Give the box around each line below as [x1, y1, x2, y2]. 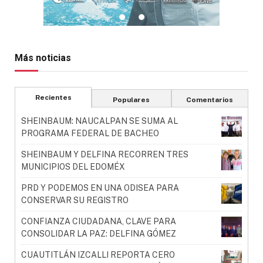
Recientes [35, 93, 72, 102]
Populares [113, 96, 150, 104]
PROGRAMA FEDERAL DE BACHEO [21, 129, 159, 139]
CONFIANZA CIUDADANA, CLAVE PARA [21, 217, 176, 227]
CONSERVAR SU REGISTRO [21, 195, 129, 205]
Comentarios [186, 96, 234, 104]
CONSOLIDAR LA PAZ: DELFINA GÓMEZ [21, 229, 176, 239]
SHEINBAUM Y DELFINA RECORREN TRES [21, 150, 188, 160]
